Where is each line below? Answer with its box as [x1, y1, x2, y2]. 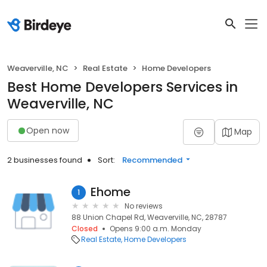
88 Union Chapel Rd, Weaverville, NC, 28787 [72, 212, 227, 222]
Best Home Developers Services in [7, 77, 238, 97]
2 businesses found [7, 154, 82, 166]
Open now [26, 124, 69, 136]
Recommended [122, 154, 182, 166]
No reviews [125, 201, 163, 211]
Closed [72, 223, 98, 234]
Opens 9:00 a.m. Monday [110, 223, 201, 234]
